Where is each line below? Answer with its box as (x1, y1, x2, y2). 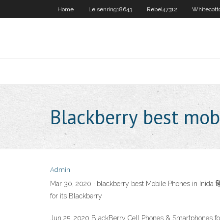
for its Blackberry (50, 192, 102, 200)
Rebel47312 (147, 6, 177, 13)
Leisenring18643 (88, 6, 132, 13)
